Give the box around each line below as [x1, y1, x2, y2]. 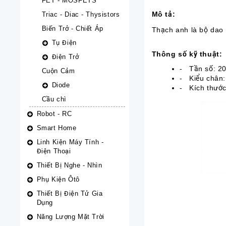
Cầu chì [41, 95, 67, 103]
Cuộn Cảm [41, 67, 75, 75]
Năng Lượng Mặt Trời [36, 213, 104, 220]
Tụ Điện [51, 39, 77, 46]
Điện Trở [51, 53, 79, 61]
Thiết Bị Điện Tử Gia [36, 190, 103, 197]
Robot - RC [36, 110, 72, 118]
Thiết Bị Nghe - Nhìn [36, 161, 102, 169]
